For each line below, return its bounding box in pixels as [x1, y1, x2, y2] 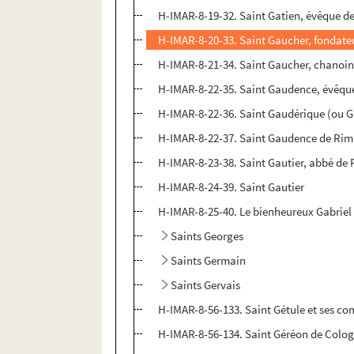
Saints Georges [171, 228, 244, 244]
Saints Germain [171, 253, 247, 269]
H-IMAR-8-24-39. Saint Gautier [158, 179, 305, 195]
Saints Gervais [171, 277, 241, 293]
